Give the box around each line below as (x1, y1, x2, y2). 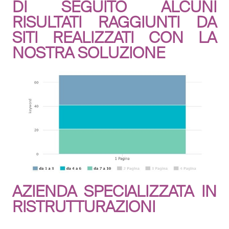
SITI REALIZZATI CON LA (12, 27, 217, 48)
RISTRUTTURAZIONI (12, 196, 155, 217)
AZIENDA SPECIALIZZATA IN (12, 181, 217, 202)
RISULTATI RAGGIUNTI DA (12, 12, 217, 33)
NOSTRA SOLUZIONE (12, 42, 165, 63)
